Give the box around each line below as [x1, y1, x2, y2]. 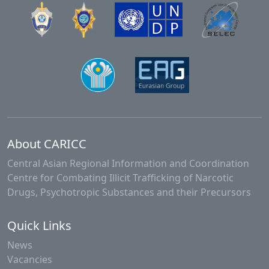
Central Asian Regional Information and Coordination [7, 157, 249, 171]
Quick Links [7, 217, 71, 234]
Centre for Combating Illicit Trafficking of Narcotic [7, 171, 234, 185]
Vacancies [7, 253, 52, 267]
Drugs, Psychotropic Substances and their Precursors [7, 186, 251, 199]
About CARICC [7, 136, 86, 153]
